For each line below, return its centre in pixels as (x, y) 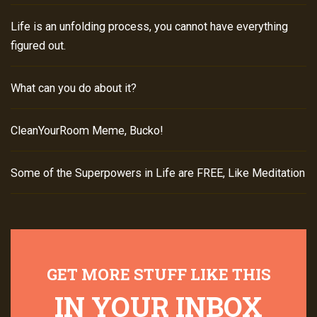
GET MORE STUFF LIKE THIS (158, 274)
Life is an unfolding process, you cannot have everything (149, 26)
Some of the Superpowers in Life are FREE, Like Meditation (158, 173)
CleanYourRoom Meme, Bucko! (87, 130)
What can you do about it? (74, 88)
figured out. (38, 45)
